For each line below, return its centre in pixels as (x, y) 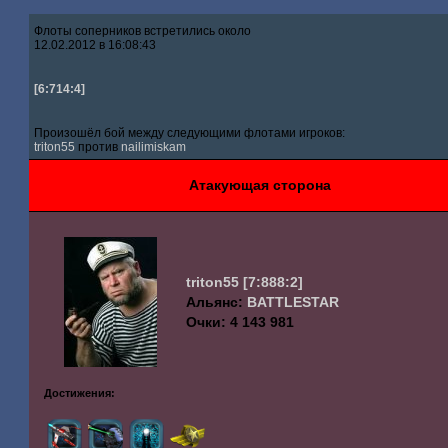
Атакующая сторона (259, 185)
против (98, 147)
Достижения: (80, 393)
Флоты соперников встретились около (143, 31)
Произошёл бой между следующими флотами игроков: (190, 133)
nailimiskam (154, 147)
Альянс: (217, 302)
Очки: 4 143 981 (240, 322)
